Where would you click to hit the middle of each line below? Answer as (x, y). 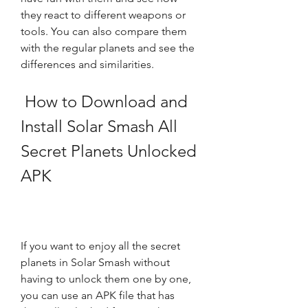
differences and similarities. (87, 64)
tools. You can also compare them (104, 31)
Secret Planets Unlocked (109, 151)
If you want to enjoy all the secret (100, 246)
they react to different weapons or (103, 15)
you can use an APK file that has (98, 295)
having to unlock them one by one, (106, 279)
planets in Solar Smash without (95, 262)
